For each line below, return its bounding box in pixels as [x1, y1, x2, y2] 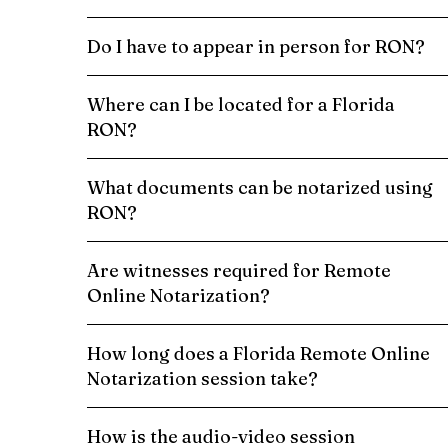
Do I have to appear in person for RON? [87, 34, 425, 58]
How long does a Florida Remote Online [87, 341, 430, 365]
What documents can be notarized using [87, 175, 433, 199]
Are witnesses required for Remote [87, 258, 391, 282]
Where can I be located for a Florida [87, 92, 395, 116]
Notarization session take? [87, 366, 318, 390]
